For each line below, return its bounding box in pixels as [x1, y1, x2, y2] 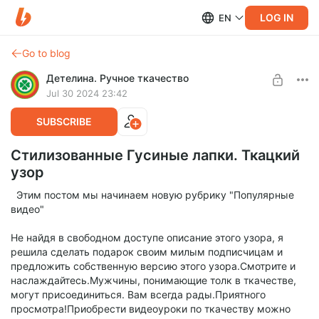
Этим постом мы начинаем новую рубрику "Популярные [11, 189, 294, 201]
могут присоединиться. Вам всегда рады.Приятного [11, 288, 266, 300]
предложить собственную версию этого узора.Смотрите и [11, 260, 296, 272]
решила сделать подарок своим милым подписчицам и [11, 246, 283, 258]
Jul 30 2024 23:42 [46, 88, 127, 99]
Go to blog [22, 47, 70, 59]
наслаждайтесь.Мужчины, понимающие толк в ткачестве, [11, 274, 296, 286]
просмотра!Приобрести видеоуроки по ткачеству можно [11, 303, 291, 315]
